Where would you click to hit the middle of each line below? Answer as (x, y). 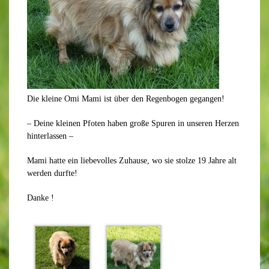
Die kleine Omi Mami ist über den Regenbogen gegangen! (126, 99)
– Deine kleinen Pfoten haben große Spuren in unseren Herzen (133, 123)
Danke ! (41, 198)
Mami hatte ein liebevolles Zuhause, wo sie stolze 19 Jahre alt (132, 161)
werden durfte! (52, 173)
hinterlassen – (50, 136)
